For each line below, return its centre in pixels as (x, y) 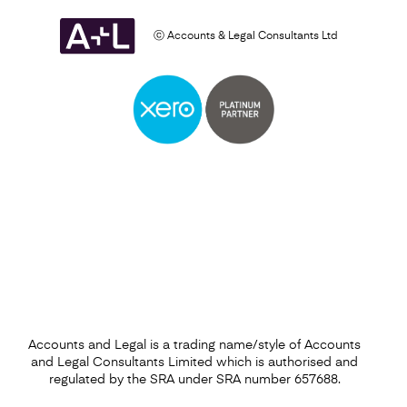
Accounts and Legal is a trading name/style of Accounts (194, 346)
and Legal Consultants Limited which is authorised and (194, 363)
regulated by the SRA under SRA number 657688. (194, 380)
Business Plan (82, 129)
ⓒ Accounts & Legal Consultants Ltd (246, 37)
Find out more (92, 185)
